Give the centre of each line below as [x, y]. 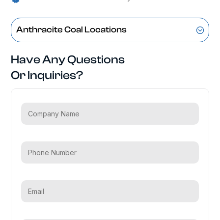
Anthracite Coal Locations [72, 29]
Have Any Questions [68, 59]
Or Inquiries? [47, 75]
